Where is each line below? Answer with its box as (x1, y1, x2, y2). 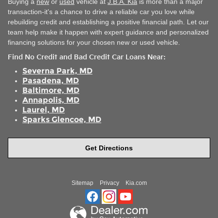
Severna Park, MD (22, 66, 92, 75)
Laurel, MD (22, 105, 65, 114)
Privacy (99, 179, 119, 186)
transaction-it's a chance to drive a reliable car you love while (8, 8, 195, 16)
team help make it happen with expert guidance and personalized (8, 28, 209, 36)
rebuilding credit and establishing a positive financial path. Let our (8, 18, 209, 26)
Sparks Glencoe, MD (22, 114, 101, 124)
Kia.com (125, 179, 147, 186)
